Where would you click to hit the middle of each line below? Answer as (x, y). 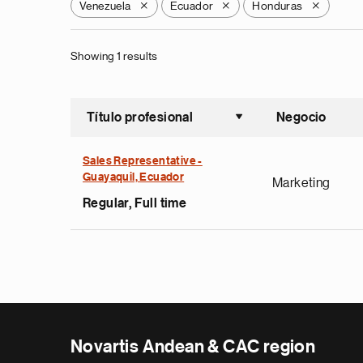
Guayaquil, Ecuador (134, 177)
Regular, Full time (135, 203)
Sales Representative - (143, 161)
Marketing (301, 183)
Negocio (301, 117)
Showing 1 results (114, 56)
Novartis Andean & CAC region (193, 347)
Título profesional (140, 117)
